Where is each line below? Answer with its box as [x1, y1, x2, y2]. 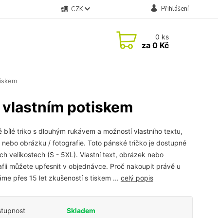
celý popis [120, 174, 153, 182]
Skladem [66, 206, 95, 215]
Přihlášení [161, 4, 189, 13]
